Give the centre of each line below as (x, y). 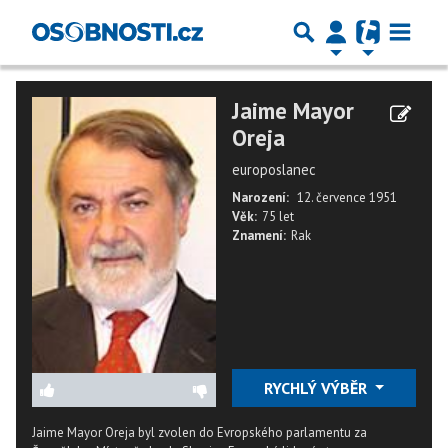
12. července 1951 (347, 197)
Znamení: (259, 235)
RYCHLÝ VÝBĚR (317, 388)
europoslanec (274, 169)
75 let (278, 216)
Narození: (260, 197)
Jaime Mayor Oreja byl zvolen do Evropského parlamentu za (199, 432)
